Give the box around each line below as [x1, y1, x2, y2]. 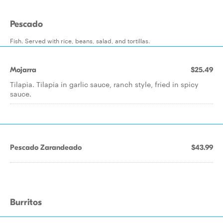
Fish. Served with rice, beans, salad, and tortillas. [10, 36, 150, 45]
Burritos [10, 197, 42, 208]
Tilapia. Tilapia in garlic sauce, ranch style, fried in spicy [10, 79, 199, 89]
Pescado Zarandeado [10, 143, 82, 152]
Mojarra [10, 65, 36, 74]
